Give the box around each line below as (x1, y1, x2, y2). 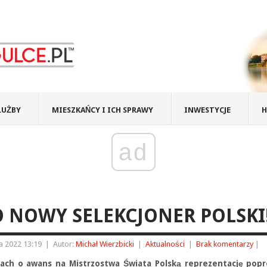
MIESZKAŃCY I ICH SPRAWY (52, 105, 153, 114)
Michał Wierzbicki (76, 240, 134, 249)
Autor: (53, 240, 76, 249)
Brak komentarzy (196, 240, 253, 249)
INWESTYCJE (184, 105, 231, 114)
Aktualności (145, 240, 185, 249)
